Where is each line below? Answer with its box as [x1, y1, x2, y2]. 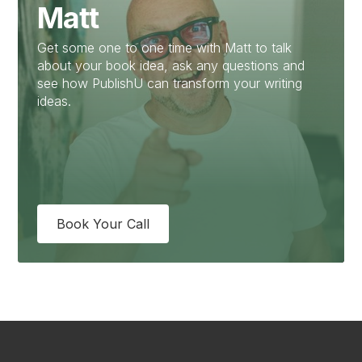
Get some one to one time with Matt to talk [37, 40, 293, 56]
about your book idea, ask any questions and [37, 57, 305, 74]
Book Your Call [57, 216, 150, 232]
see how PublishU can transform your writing [37, 75, 303, 91]
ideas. [37, 93, 72, 109]
